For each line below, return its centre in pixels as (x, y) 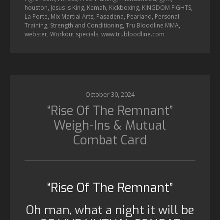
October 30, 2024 (110, 94)
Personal (167, 16)
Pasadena (110, 16)
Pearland (139, 16)
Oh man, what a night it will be (110, 210)
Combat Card (110, 140)
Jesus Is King (67, 8)
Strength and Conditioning (86, 25)
